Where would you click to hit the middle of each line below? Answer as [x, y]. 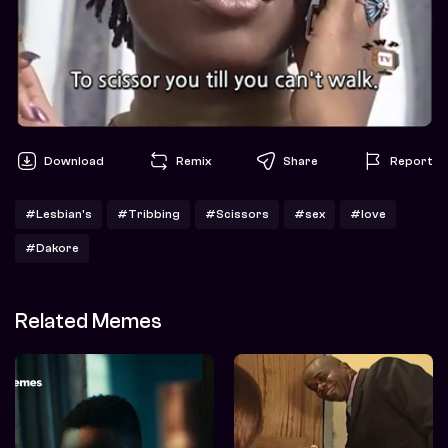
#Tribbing [148, 214]
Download [74, 160]
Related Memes [88, 321]
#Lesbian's [58, 214]
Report [411, 160]
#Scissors [237, 214]
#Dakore [52, 248]
